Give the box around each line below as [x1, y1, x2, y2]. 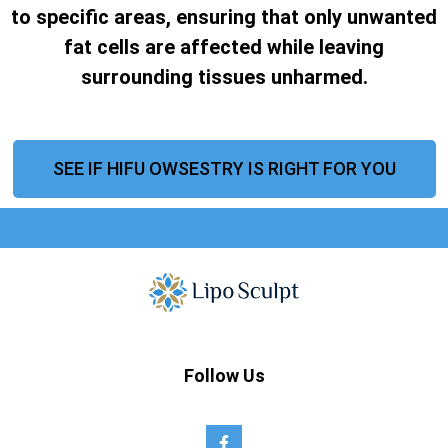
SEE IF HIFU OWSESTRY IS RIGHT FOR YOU [52, 158, 396, 180]
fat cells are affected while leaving [64, 35, 384, 60]
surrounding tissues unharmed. [80, 65, 368, 90]
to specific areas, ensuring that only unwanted [11, 5, 437, 30]
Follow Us [183, 364, 265, 386]
